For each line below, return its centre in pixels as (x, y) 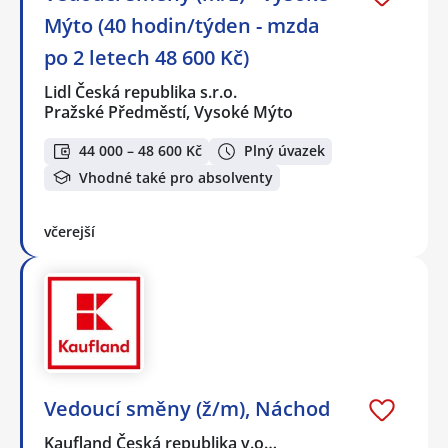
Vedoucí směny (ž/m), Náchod (187, 409)
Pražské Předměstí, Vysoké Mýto (168, 111)
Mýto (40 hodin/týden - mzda (182, 25)
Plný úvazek (284, 151)
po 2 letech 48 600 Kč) (146, 57)
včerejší (69, 232)
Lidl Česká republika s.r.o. (141, 91)
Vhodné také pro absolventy (176, 177)
